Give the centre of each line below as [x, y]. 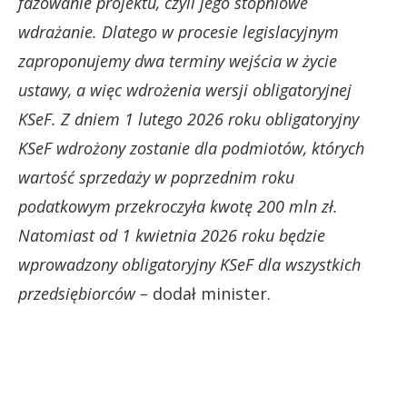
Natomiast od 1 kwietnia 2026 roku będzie [172, 235]
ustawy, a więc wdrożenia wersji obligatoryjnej [185, 89]
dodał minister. [209, 293]
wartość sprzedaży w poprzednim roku [156, 177]
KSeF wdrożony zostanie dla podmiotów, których [191, 148]
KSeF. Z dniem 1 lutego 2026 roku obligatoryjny [189, 119]
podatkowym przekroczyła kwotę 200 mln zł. [178, 206]
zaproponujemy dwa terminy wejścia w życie [178, 60]
